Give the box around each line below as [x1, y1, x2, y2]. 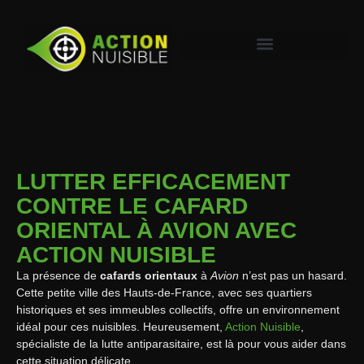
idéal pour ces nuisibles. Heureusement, [16, 319, 225, 333]
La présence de [16, 268, 100, 282]
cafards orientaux [100, 268, 197, 282]
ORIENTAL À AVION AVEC [16, 217, 297, 243]
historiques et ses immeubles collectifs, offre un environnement [16, 302, 340, 316]
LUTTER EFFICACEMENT [16, 168, 290, 194]
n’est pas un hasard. [239, 268, 347, 282]
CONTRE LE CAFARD [16, 193, 248, 219]
